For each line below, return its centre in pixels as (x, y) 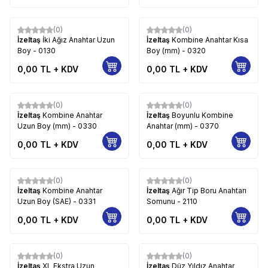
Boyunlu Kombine (202, 115)
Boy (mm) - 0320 (176, 50)
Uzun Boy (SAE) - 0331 (57, 201)
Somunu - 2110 (172, 201)
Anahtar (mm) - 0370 (183, 126)
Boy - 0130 (36, 50)
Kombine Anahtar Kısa (210, 39)
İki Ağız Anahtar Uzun (79, 39)
